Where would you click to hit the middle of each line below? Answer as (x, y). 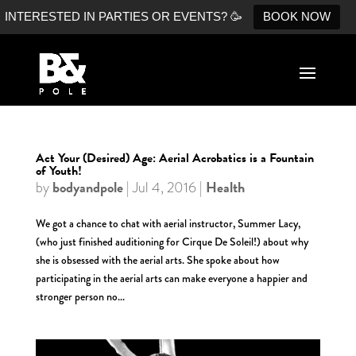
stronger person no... (80, 296)
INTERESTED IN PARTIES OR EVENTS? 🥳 (124, 16)
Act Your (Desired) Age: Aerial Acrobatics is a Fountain (174, 158)
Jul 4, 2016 (164, 188)
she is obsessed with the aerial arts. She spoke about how (157, 260)
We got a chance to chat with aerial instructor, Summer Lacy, (168, 223)
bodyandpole (87, 187)
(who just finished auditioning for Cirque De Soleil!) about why (172, 242)
